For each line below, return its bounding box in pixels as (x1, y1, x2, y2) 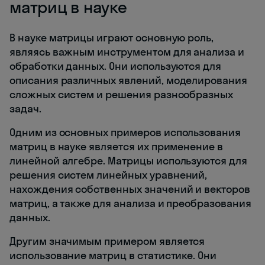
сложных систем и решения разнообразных (9, 88, 234, 102)
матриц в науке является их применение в (9, 140, 224, 154)
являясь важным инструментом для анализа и (9, 45, 244, 59)
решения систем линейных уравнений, (9, 168, 208, 182)
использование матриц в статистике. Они (9, 248, 217, 263)
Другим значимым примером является (9, 234, 205, 248)
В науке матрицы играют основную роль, (9, 31, 214, 45)
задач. (9, 102, 41, 116)
